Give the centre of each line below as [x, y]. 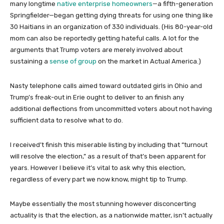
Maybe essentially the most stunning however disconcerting [103, 204]
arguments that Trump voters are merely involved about [96, 50]
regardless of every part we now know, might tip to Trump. [99, 179]
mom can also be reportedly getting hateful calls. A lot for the [104, 38]
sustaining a [30, 61]
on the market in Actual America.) [149, 61]
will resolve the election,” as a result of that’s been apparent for [108, 156]
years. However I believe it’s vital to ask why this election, [98, 168]
